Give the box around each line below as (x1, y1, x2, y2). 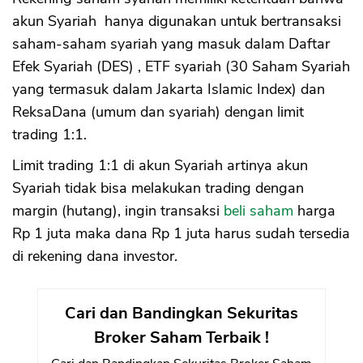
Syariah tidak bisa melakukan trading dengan (12, 177, 304, 198)
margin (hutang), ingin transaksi (12, 200, 224, 220)
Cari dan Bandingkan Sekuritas (64, 301, 298, 324)
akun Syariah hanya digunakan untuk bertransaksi (12, 11, 341, 31)
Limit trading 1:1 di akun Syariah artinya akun (12, 155, 308, 175)
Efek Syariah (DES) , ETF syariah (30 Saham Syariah (12, 56, 350, 76)
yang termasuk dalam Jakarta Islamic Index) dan (12, 79, 325, 99)
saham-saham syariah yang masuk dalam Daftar (12, 33, 330, 53)
